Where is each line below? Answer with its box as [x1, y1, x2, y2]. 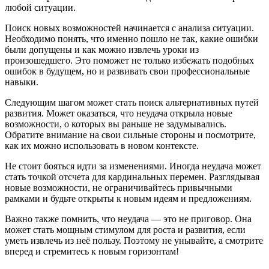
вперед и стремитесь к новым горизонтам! [5, 246, 179, 256]
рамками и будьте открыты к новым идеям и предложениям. [5, 193, 252, 204]
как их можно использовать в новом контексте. [5, 140, 199, 151]
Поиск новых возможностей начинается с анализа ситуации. [5, 22, 254, 33]
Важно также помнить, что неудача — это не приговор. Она [5, 213, 252, 224]
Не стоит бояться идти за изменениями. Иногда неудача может [5, 160, 261, 171]
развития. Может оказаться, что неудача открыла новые [5, 107, 232, 118]
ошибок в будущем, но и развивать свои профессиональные [5, 65, 250, 76]
